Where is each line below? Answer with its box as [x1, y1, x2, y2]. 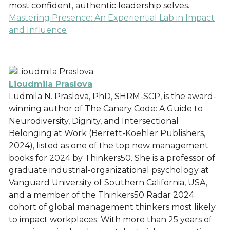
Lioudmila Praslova [9, 79, 92, 89]
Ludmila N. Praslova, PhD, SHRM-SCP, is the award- [9, 91, 216, 101]
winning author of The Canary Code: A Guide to [9, 104, 203, 113]
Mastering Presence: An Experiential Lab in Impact [9, 13, 215, 23]
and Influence [9, 25, 67, 35]
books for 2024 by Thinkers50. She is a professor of [9, 153, 215, 163]
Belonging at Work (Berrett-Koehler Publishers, [9, 128, 205, 138]
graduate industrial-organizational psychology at [9, 165, 209, 175]
